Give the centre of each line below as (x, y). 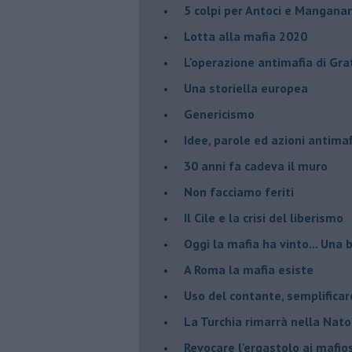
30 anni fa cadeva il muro (256, 165)
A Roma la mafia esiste (249, 269)
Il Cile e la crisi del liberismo (264, 217)
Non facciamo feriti (239, 191)
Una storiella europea (246, 88)
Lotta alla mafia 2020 (246, 36)
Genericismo (219, 114)
